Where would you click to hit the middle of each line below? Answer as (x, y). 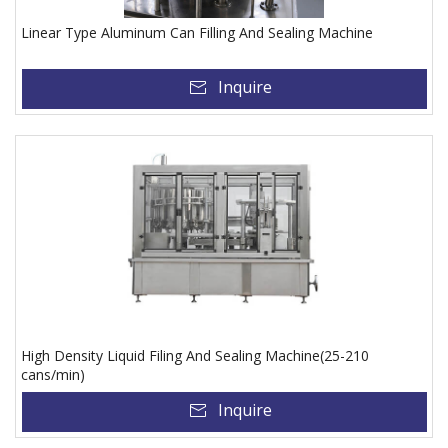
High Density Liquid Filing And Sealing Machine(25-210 (195, 355)
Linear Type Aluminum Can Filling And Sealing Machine (197, 32)
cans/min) (53, 374)
